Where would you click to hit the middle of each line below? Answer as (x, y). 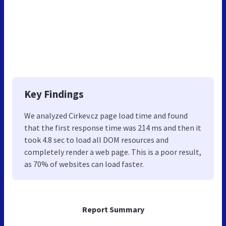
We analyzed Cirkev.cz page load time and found (106, 115)
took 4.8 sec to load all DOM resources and (96, 139)
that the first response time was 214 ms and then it (113, 127)
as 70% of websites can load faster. (84, 164)
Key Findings (54, 94)
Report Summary (113, 209)
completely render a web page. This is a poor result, (113, 152)
